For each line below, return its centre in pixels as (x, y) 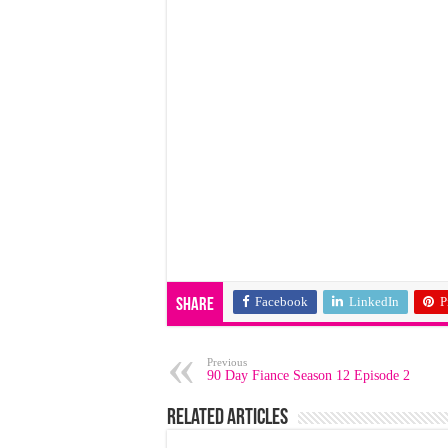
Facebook (281, 301)
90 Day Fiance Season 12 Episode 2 (308, 375)
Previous (227, 362)
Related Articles (227, 418)
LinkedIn (374, 301)
